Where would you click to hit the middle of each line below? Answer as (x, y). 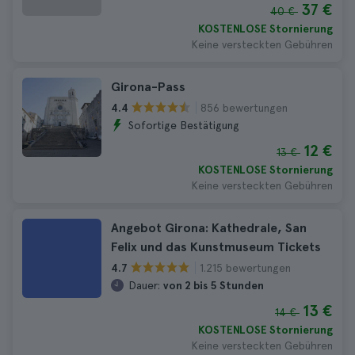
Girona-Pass (148, 87)
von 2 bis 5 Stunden (214, 285)
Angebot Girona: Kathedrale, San (209, 228)
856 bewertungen (244, 107)
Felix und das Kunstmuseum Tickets (216, 247)
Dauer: (144, 285)
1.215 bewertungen (245, 267)
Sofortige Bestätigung (184, 125)
